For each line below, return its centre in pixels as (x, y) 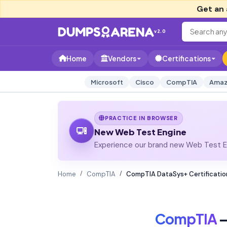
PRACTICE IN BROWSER (141, 118)
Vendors (122, 59)
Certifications (186, 59)
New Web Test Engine (140, 132)
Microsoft (107, 82)
